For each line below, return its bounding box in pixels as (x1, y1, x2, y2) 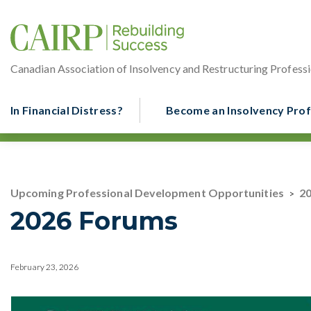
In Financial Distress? (10, 103, 124, 117)
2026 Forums (10, 205, 178, 236)
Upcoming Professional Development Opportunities (10, 186, 284, 199)
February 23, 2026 (10, 262, 79, 272)
